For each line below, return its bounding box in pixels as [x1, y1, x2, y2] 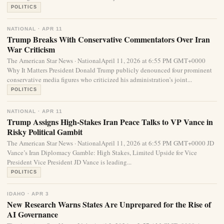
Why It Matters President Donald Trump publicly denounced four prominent [7, 65, 212, 74]
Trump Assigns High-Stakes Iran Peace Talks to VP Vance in [7, 116, 213, 127]
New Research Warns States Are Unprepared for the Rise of [7, 198, 211, 210]
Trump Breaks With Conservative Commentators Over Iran [7, 33, 210, 45]
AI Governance [7, 208, 58, 220]
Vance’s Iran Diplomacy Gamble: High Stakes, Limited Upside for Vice [7, 148, 197, 157]
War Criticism [7, 43, 55, 55]
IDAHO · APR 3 [7, 191, 49, 196]
